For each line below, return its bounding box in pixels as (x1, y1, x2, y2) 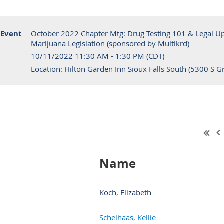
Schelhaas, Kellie (99, 212, 156, 222)
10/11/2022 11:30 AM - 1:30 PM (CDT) (31, 51, 164, 61)
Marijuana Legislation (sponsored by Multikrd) (31, 38, 189, 48)
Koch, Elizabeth (99, 187, 151, 197)
